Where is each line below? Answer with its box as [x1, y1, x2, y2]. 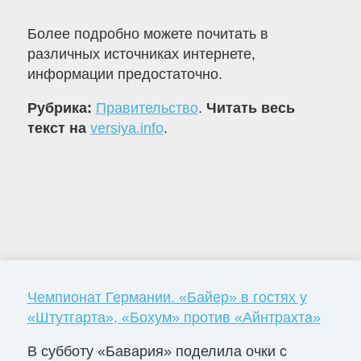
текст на [27, 120, 90, 137]
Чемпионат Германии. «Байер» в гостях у [27, 288, 307, 305]
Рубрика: [27, 100, 96, 117]
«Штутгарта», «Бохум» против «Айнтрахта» [27, 309, 321, 326]
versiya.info [89, 120, 164, 137]
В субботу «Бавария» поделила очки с [27, 342, 287, 359]
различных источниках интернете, [27, 46, 255, 63]
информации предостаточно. [27, 66, 222, 83]
